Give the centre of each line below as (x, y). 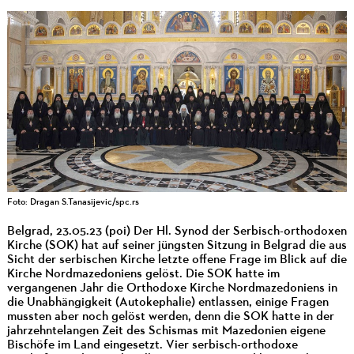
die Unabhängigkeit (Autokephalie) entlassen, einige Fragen (168, 303)
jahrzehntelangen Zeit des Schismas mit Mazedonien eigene (166, 331)
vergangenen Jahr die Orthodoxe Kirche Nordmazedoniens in (172, 289)
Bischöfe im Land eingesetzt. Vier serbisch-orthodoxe (152, 346)
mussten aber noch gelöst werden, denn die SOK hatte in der (170, 317)
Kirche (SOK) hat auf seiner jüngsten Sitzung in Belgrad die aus (177, 246)
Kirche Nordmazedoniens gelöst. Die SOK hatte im (143, 275)
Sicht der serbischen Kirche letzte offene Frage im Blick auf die (177, 260)
